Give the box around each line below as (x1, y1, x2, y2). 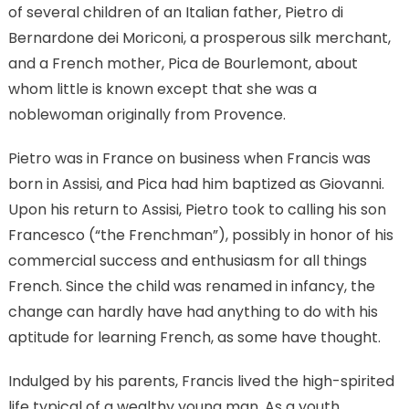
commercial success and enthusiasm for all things (7, 250, 367, 272)
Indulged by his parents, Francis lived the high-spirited (7, 371, 394, 393)
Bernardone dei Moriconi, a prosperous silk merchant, (7, 27, 391, 49)
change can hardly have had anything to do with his (7, 301, 378, 323)
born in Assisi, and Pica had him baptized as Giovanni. (7, 173, 384, 195)
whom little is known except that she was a (7, 79, 317, 100)
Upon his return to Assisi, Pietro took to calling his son (7, 199, 386, 221)
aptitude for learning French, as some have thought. (7, 327, 381, 349)
